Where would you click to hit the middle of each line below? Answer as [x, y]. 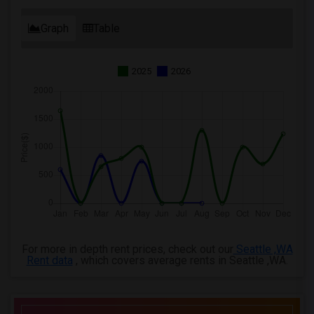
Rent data [49, 260]
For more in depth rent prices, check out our [127, 249]
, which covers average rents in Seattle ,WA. [180, 260]
